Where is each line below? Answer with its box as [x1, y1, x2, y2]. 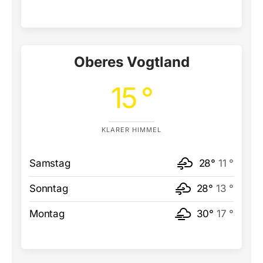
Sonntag [29, 182, 68, 194]
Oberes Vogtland [73, 53, 190, 70]
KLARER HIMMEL [102, 125, 161, 134]
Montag [29, 207, 65, 220]
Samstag [29, 157, 70, 169]
